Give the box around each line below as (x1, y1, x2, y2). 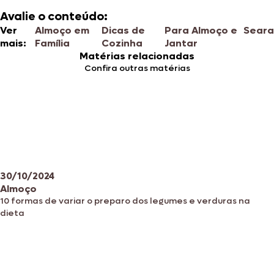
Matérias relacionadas (80, 49, 194, 62)
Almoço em (34, 23, 89, 37)
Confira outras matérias (84, 62, 190, 74)
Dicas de (101, 23, 145, 37)
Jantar (165, 36, 198, 50)
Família (34, 36, 70, 50)
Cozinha (101, 36, 143, 50)
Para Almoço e (165, 23, 238, 37)
